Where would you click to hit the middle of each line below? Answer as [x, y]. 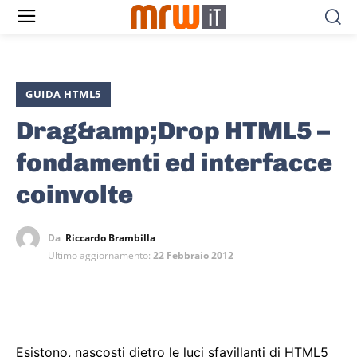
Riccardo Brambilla [110, 238]
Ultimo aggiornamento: [99, 256]
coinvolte [75, 195]
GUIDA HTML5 [63, 94]
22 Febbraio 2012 [193, 256]
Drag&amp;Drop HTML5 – [173, 131]
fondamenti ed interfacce [174, 163]
